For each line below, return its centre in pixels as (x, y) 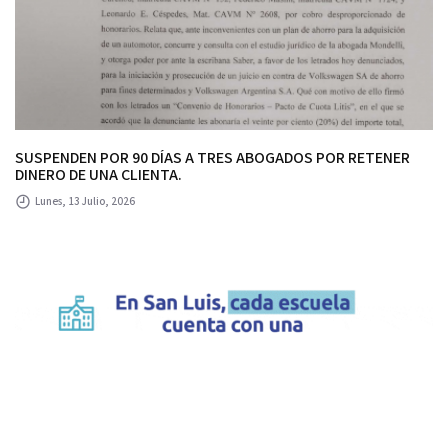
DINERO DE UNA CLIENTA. (98, 176)
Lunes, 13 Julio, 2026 (84, 201)
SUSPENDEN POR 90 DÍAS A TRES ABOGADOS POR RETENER (212, 159)
